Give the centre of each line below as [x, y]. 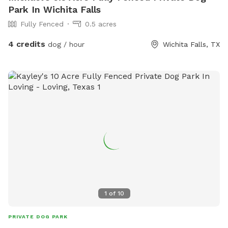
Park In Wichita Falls [54, 10]
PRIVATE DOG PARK [38, 216]
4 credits [27, 44]
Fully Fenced [42, 24]
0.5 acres [101, 24]
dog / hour [65, 45]
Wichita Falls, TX [191, 45]
